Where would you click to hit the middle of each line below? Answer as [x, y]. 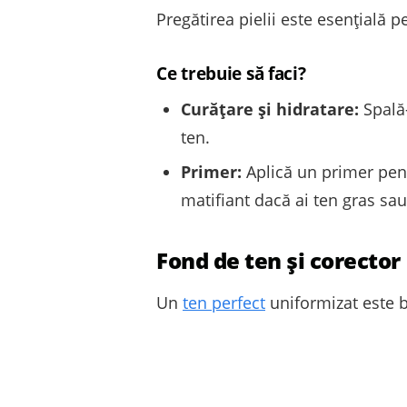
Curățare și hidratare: [270, 109]
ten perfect [224, 302]
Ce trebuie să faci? [231, 74]
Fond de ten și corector [278, 260]
